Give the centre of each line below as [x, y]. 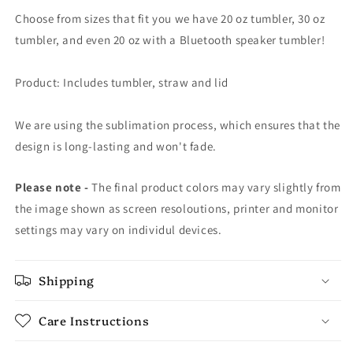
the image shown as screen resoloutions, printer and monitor [177, 208]
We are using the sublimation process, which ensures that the [178, 124]
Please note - [52, 187]
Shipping [67, 280]
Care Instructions [94, 320]
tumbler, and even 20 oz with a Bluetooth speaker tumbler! [170, 39]
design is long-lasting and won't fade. [116, 146]
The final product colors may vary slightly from [215, 187]
